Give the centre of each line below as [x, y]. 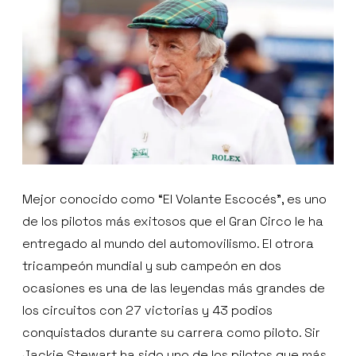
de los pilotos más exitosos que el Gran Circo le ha [173, 222]
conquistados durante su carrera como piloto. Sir [171, 333]
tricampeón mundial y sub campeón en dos [152, 266]
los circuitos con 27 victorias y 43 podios [147, 311]
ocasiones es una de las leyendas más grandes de [174, 288]
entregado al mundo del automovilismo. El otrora [168, 244]
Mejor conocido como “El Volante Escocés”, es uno [174, 199]
